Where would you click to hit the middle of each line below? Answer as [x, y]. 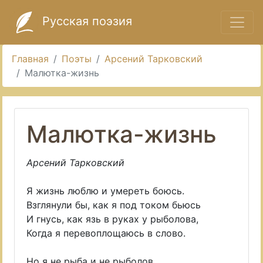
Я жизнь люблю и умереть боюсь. [105, 191]
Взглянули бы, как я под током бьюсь [114, 205]
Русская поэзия [85, 21]
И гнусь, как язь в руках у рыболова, [112, 219]
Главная [30, 59]
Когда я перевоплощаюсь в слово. [106, 233]
